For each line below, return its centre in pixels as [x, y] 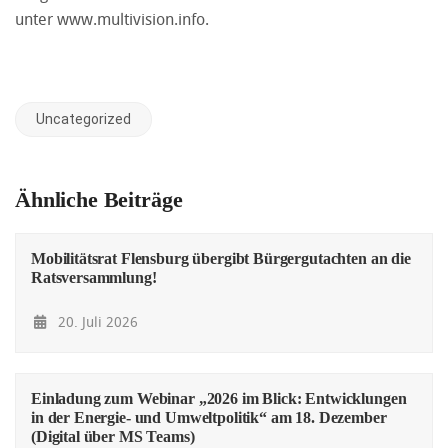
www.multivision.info [131, 19]
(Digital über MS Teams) [113, 437]
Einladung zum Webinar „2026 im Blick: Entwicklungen [219, 399]
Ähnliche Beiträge [99, 200]
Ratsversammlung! [94, 278]
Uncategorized [83, 119]
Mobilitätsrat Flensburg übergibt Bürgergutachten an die [221, 259]
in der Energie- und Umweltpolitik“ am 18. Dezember [209, 418]
